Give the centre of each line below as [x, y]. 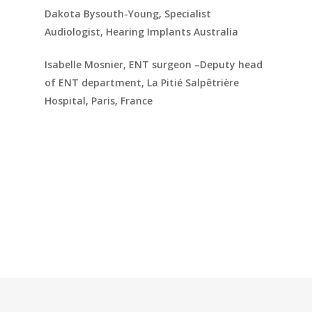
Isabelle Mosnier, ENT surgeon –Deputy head [154, 64]
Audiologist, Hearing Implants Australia [142, 31]
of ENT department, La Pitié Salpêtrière [142, 82]
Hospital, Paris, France [99, 100]
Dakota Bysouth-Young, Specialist [128, 13]
